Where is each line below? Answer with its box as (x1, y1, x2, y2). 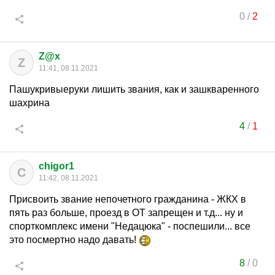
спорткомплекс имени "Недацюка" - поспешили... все (9, 221, 250, 231)
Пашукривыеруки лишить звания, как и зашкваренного (9, 84, 259, 95)
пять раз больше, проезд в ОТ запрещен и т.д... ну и (9, 207, 243, 218)
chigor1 (39, 161, 74, 171)
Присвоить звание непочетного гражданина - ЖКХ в (9, 194, 246, 204)
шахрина (9, 98, 50, 108)
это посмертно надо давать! (9, 234, 139, 245)
